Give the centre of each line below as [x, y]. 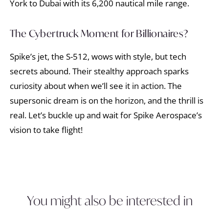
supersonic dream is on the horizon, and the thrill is [107, 100]
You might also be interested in [109, 201]
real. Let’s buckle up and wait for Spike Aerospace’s [106, 115]
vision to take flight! [46, 130]
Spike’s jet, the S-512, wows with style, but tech [98, 56]
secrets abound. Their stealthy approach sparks [99, 71]
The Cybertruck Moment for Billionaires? [99, 33]
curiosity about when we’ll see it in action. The [96, 86]
